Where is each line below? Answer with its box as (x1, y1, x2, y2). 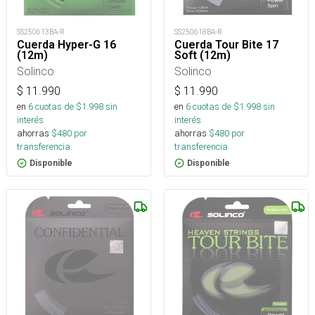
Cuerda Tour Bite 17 (174, 37, 278, 51)
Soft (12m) (174, 48, 231, 62)
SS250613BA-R (17, 27, 65, 37)
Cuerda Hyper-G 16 (17, 37, 116, 51)
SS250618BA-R (174, 27, 222, 37)
